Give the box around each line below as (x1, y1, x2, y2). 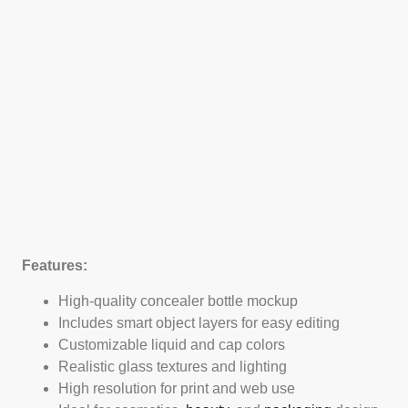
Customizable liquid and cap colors (58, 336, 285, 352)
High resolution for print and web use (58, 380, 295, 396)
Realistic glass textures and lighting (58, 358, 287, 374)
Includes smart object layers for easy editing (58, 314, 340, 331)
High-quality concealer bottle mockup (58, 292, 298, 309)
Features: (22, 258, 87, 274)
